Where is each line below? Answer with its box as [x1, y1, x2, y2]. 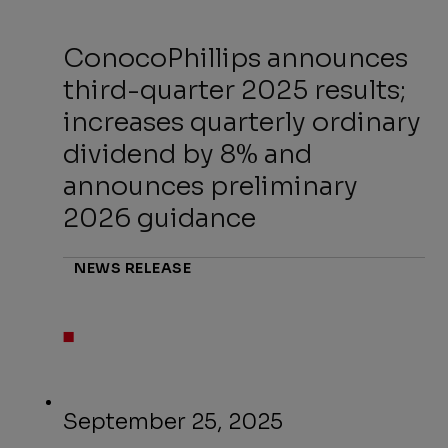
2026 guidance [63, 202, 257, 236]
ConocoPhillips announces [63, 42, 409, 76]
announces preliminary [63, 170, 359, 204]
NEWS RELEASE [74, 259, 192, 278]
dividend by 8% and [63, 138, 313, 172]
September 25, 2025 [63, 408, 284, 436]
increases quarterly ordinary [63, 106, 422, 140]
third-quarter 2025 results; [63, 74, 407, 108]
